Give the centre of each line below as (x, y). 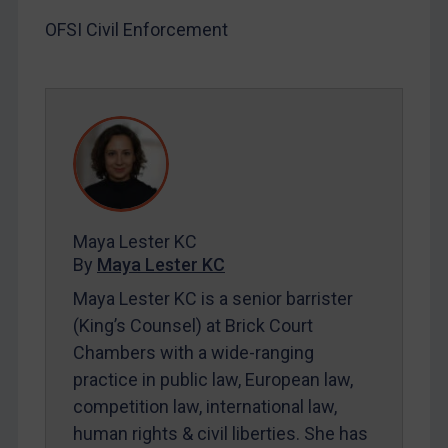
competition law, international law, (205, 407)
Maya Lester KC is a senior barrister (213, 299)
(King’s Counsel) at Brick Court (193, 326)
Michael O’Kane (183, 59)
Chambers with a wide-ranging (193, 353)
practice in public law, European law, (213, 380)
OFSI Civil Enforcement (136, 30)
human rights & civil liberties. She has (220, 434)
